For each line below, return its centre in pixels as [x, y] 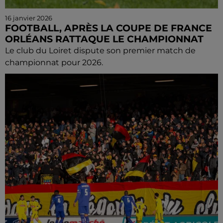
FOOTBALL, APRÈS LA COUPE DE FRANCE [109, 28]
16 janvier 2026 [29, 18]
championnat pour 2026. [54, 62]
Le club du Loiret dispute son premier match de [100, 51]
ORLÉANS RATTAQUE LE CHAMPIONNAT [104, 39]
